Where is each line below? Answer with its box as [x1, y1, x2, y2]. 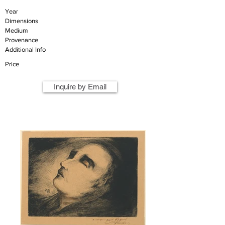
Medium [5, 27, 28, 34]
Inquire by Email [54, 82, 106, 91]
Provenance [5, 36, 38, 44]
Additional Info [5, 46, 46, 53]
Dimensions [5, 17, 38, 25]
